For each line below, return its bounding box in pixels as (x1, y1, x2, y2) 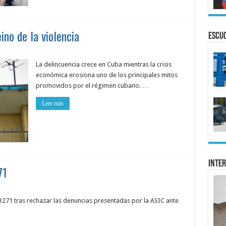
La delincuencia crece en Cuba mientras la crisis (35, 61, 172, 68)
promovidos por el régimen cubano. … (35, 82, 149, 89)
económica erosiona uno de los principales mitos (35, 71, 178, 79)
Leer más (41, 100, 64, 107)
